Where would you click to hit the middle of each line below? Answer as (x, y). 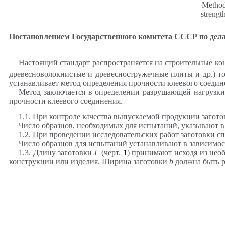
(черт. (111, 152)
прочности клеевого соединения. (66, 101)
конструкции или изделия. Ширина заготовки (89, 161)
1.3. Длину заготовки (57, 152)
